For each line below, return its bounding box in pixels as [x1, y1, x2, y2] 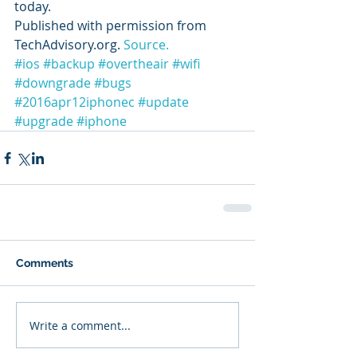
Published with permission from [14, 17, 210, 34]
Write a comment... [29, 317, 131, 333]
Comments [16, 257, 73, 269]
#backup [43, 55, 95, 73]
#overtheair [98, 55, 169, 73]
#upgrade [14, 112, 73, 130]
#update [138, 93, 189, 111]
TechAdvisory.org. [14, 36, 124, 53]
